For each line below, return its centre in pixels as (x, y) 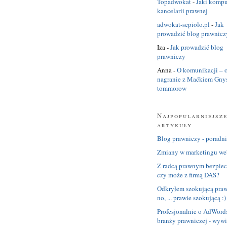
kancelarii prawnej (182, 10)
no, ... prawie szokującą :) (192, 197)
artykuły (175, 124)
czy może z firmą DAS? (188, 175)
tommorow (172, 88)
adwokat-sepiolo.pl (183, 24)
